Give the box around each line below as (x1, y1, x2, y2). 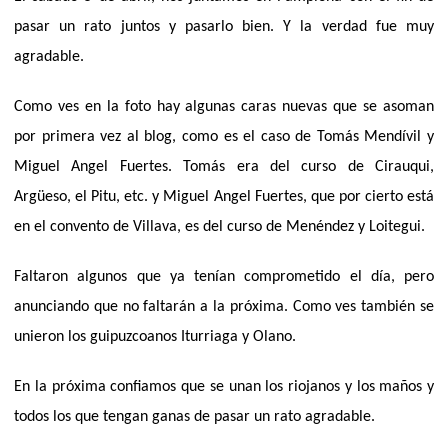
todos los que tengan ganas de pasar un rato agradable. (14, 408, 375, 425)
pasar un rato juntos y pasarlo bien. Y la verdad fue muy (14, 18, 434, 35)
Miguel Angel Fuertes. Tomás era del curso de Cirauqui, (14, 158, 434, 175)
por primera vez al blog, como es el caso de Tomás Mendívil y (14, 128, 434, 145)
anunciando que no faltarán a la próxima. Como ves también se (14, 298, 434, 315)
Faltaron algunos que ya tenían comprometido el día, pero (14, 268, 434, 285)
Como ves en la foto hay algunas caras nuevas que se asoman (14, 98, 434, 115)
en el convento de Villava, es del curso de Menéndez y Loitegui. (14, 218, 425, 235)
